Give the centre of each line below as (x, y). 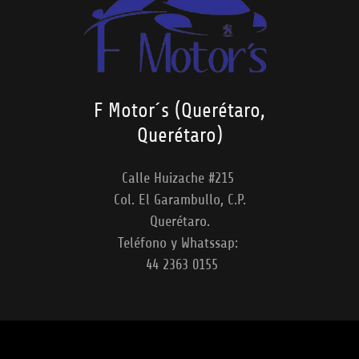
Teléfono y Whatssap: (179, 243)
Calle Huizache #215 (179, 178)
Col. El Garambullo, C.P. (179, 200)
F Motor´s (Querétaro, (179, 111)
